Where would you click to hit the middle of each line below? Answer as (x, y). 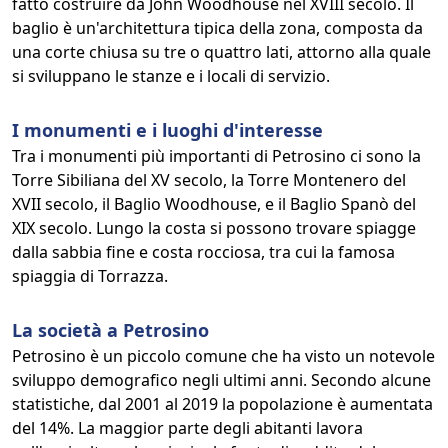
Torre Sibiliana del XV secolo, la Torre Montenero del (209, 180)
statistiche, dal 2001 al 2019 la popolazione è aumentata (222, 404)
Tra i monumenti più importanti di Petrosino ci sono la (216, 156)
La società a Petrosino (110, 330)
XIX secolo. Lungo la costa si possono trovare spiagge (214, 228)
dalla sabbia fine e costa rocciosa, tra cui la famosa (203, 252)
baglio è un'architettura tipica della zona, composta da (217, 28)
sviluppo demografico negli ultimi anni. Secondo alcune (221, 380)
